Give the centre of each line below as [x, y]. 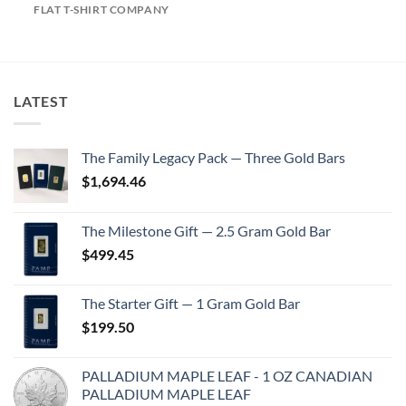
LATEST [41, 101]
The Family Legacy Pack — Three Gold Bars [213, 157]
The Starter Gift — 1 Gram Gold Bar [191, 303]
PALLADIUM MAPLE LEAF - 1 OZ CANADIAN [227, 375]
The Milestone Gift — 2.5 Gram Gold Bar [206, 230]
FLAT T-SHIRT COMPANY [101, 9]
